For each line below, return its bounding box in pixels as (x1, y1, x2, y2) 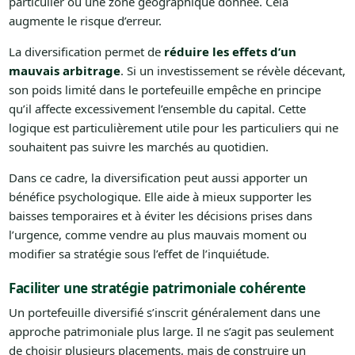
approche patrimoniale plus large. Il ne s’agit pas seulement (8, 323, 334, 340)
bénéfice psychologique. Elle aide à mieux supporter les (8, 189, 311, 205)
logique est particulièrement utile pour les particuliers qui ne (8, 120, 338, 136)
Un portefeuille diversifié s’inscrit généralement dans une (8, 304, 320, 321)
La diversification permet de (8, 44, 164, 60)
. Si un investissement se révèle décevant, (120, 63, 345, 79)
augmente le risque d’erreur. (8, 13, 162, 29)
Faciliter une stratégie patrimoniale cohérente (8, 279, 306, 298)
